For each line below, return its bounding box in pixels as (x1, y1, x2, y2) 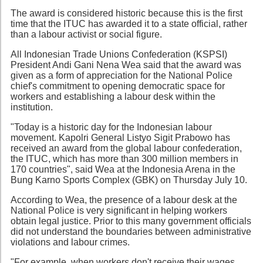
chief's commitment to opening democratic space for (11, 80, 225, 91)
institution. (11, 102, 53, 112)
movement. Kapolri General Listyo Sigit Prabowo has (11, 132, 230, 143)
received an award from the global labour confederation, (11, 143, 242, 153)
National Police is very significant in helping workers (11, 205, 227, 215)
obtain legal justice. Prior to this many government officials (11, 215, 251, 226)
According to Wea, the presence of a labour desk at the (11, 194, 237, 205)
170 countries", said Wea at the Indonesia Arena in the (11, 164, 235, 174)
